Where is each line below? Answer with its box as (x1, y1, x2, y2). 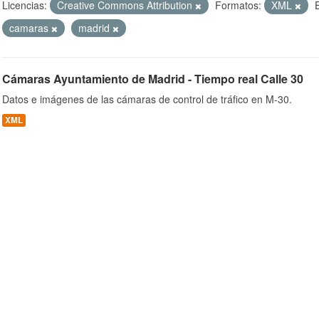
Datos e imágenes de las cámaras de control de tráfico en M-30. (2, 92, 292, 106)
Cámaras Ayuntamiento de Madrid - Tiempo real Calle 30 (2, 70, 303, 87)
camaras (9, 21, 51, 35)
